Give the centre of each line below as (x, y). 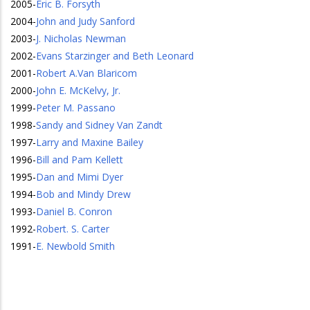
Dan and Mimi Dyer (80, 177)
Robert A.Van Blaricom (86, 73)
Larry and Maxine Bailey (90, 142)
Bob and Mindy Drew (83, 194)
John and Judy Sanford (85, 21)
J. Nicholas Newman (81, 38)
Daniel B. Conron (74, 211)
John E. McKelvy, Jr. (78, 90)
